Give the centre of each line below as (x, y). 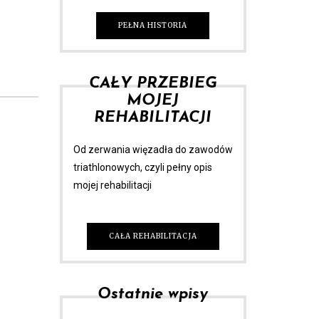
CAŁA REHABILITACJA (153, 236)
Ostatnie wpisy (153, 294)
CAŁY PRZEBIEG (153, 83)
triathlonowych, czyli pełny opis (142, 167)
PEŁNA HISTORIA (153, 25)
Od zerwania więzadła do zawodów (153, 149)
